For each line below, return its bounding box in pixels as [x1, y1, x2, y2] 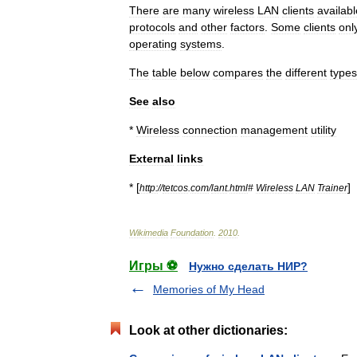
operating [129, 37, 177, 50]
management [241, 124, 308, 136]
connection [182, 124, 237, 136]
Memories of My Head [153, 283, 265, 296]
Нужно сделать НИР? [189, 260, 308, 273]
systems [180, 37, 222, 50]
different [285, 66, 327, 79]
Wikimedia [129, 228, 168, 237]
